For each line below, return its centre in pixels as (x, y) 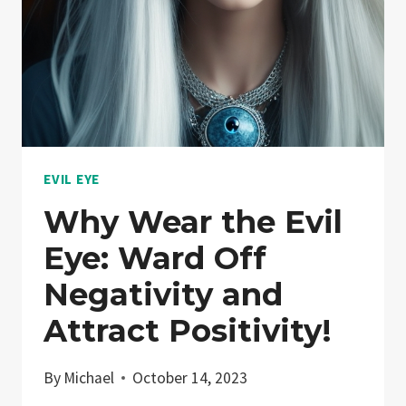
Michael (89, 377)
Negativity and (163, 295)
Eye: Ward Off (155, 259)
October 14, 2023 (190, 377)
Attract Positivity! (188, 331)
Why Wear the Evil (193, 222)
